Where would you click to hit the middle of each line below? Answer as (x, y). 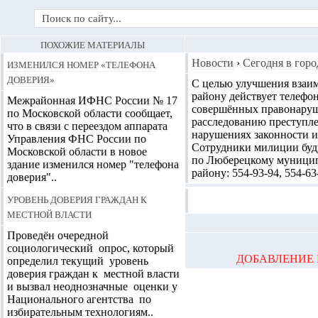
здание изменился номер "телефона (93, 164)
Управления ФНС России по (77, 139)
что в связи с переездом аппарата (87, 126)
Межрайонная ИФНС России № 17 (92, 100)
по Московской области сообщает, (90, 113)
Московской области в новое (77, 152)
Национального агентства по (79, 299)
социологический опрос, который (91, 248)
